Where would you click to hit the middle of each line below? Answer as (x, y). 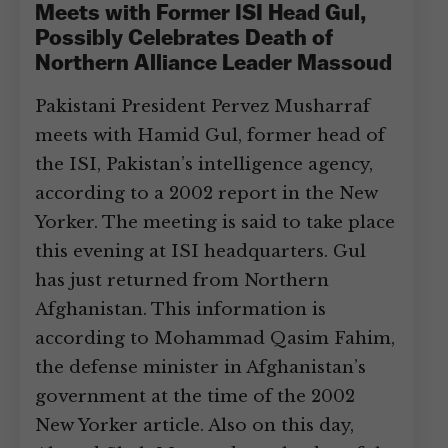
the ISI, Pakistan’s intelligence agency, (204, 164)
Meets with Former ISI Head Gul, (200, 14)
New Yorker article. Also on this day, (194, 425)
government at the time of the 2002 (195, 396)
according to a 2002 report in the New (206, 193)
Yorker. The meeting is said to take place (215, 222)
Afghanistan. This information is (180, 309)
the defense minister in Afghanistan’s (200, 367)
